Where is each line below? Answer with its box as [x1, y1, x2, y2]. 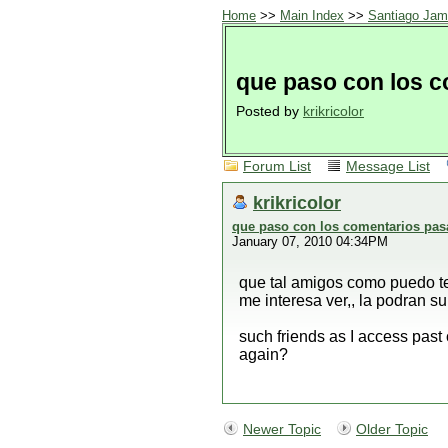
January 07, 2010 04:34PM [232, 234, 388, 249]
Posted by [236, 104, 303, 119]
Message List [346, 159, 430, 174]
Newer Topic [243, 422, 321, 437]
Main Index [280, 8, 344, 23]
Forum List [243, 159, 311, 174]
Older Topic [356, 422, 428, 437]
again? [239, 346, 288, 363]
